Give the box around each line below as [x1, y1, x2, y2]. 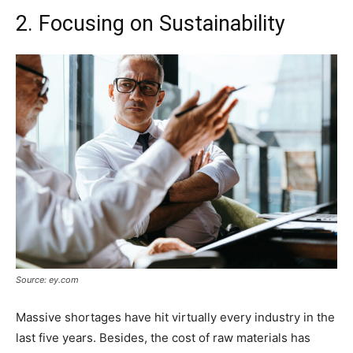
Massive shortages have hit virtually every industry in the [16, 310, 335, 325]
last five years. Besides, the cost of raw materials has [16, 330, 310, 346]
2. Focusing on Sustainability [16, 11, 285, 37]
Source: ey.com [16, 274, 79, 286]
